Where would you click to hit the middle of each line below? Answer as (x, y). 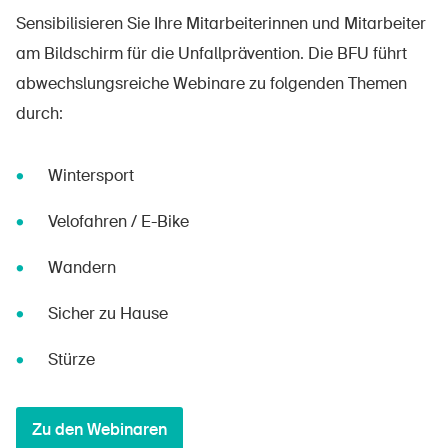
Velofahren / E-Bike (118, 221)
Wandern (82, 267)
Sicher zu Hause (108, 313)
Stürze (71, 359)
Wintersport (91, 175)
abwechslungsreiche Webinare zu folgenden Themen (211, 83)
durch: (39, 113)
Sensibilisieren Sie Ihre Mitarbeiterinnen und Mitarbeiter (221, 23)
